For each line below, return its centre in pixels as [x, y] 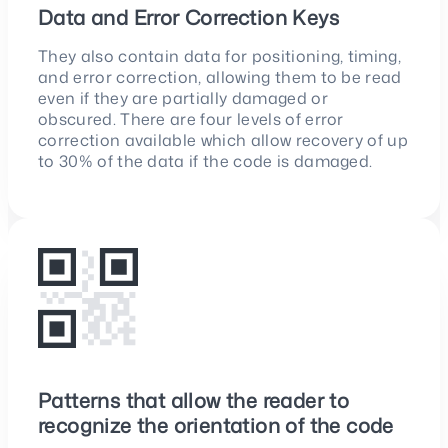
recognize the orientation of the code [216, 425]
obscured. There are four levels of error [191, 119]
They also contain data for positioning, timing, [220, 56]
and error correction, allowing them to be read [220, 77]
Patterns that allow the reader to [194, 400]
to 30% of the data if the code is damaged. [205, 161]
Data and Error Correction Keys [188, 17]
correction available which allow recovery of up [223, 140]
